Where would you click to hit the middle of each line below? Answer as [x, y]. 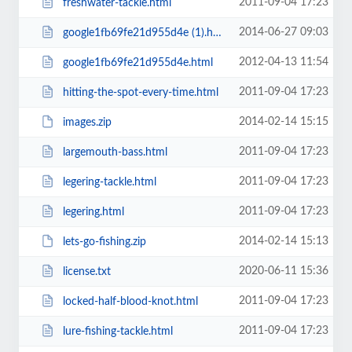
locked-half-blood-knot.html [130, 301]
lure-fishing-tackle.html [117, 331]
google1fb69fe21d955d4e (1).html [137, 33]
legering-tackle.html [109, 182]
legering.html [93, 212]
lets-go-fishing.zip [104, 242]
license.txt [86, 271]
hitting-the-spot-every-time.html [140, 92]
